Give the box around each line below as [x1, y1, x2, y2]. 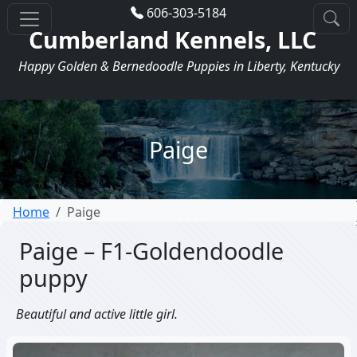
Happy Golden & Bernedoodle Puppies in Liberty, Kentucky [18, 57, 339, 75]
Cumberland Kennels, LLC [28, 24, 316, 55]
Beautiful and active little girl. [16, 305, 178, 323]
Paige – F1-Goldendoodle [19, 235, 284, 266]
